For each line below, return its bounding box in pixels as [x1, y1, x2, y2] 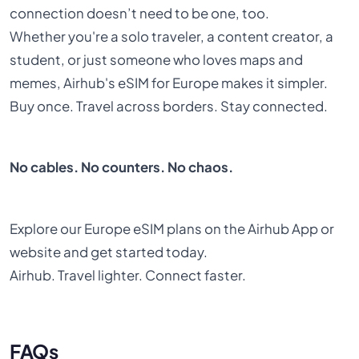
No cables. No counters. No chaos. [10, 159, 234, 176]
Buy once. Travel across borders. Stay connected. [10, 97, 329, 115]
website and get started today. [10, 243, 208, 260]
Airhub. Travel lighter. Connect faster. [10, 266, 247, 284]
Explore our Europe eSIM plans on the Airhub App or [10, 220, 335, 237]
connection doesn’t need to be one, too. [10, 4, 270, 22]
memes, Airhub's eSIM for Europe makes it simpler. [10, 74, 329, 91]
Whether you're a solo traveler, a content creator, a [10, 27, 334, 45]
